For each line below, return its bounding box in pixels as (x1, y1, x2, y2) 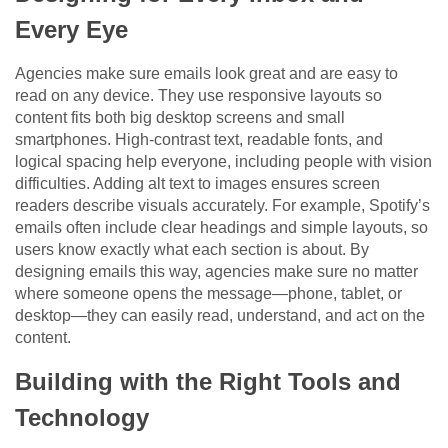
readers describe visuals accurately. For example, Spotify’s (15, 196, 430, 214)
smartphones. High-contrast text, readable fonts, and (15, 130, 383, 148)
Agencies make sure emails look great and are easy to (15, 64, 398, 82)
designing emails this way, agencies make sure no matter (15, 262, 418, 280)
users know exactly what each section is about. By (15, 240, 369, 258)
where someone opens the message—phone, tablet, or (15, 284, 402, 302)
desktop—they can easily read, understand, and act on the (15, 306, 425, 324)
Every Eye (15, 15, 128, 43)
